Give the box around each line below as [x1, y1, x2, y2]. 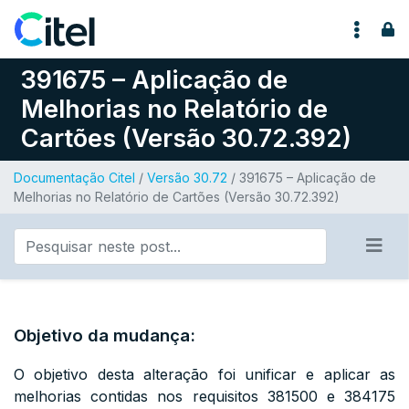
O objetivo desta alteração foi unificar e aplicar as [14, 365, 395, 383]
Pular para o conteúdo [35, 16, 193, 34]
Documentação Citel [14, 170, 135, 185]
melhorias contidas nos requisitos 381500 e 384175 [14, 387, 395, 405]
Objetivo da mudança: [14, 325, 195, 346]
